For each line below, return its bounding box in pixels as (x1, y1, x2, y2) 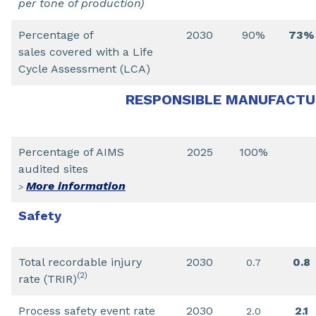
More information (26, 179, 126, 193)
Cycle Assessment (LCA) (18, 62, 150, 75)
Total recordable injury (18, 255, 142, 269)
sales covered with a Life (18, 45, 153, 59)
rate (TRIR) (18, 272, 77, 286)
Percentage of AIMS (18, 145, 124, 159)
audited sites (18, 162, 88, 176)
